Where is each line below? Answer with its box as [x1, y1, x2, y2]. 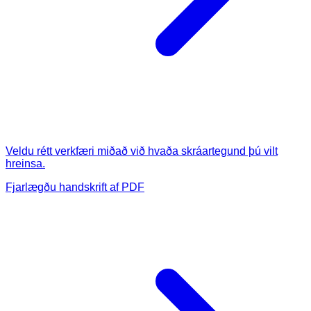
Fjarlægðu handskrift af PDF [6, 180, 144, 193]
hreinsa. [6, 157, 45, 169]
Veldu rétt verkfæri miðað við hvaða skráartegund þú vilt [6, 144, 278, 157]
